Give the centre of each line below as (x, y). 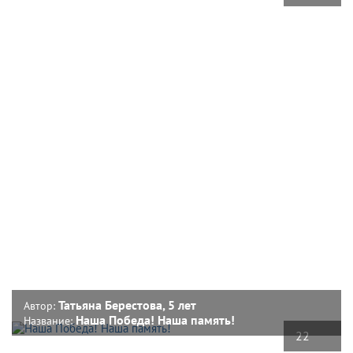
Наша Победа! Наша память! (155, 320)
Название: (50, 320)
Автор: (41, 305)
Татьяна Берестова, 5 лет (127, 305)
